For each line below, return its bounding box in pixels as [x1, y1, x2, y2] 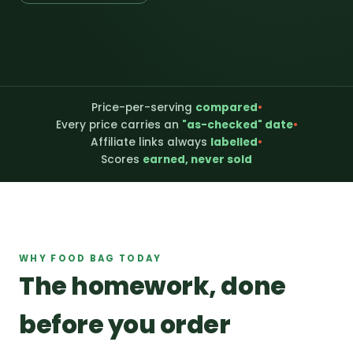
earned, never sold [143, 152, 252, 168]
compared [195, 100, 258, 116]
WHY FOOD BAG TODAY [19, 252, 162, 266]
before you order [19, 307, 231, 343]
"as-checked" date [181, 117, 293, 133]
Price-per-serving [91, 100, 195, 116]
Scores [101, 152, 143, 168]
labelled [210, 135, 258, 150]
